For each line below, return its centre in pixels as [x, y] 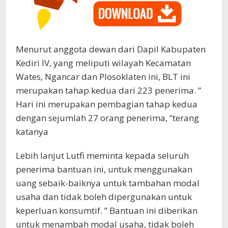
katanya [32, 131]
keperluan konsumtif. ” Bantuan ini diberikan [107, 210]
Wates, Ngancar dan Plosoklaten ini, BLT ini [103, 76]
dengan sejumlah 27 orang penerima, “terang [107, 118]
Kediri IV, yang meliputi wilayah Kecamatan [103, 63]
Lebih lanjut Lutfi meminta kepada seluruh [102, 155]
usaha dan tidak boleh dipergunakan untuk [104, 196]
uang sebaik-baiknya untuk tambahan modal [108, 183]
